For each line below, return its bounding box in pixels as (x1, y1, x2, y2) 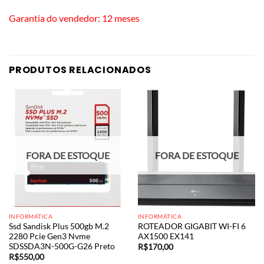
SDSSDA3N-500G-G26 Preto (8, 241, 115, 251)
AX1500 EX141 (137, 231, 194, 241)
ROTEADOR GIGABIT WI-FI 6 (137, 221, 246, 231)
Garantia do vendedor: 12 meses (9, 12, 140, 24)
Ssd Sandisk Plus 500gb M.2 (8, 221, 109, 231)
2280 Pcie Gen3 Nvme (8, 231, 90, 241)
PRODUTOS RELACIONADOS (9, 63, 151, 77)
